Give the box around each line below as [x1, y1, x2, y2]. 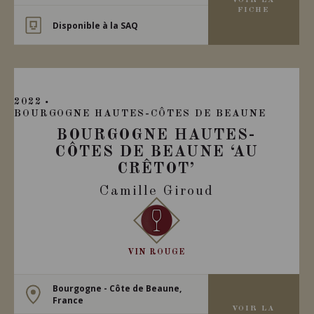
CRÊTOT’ [117, 161, 196, 177]
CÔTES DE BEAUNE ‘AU [54, 144, 259, 160]
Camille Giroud [99, 184, 214, 198]
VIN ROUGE [128, 248, 186, 257]
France [52, 294, 83, 306]
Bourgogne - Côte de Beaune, [52, 282, 182, 294]
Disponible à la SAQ [52, 19, 138, 31]
